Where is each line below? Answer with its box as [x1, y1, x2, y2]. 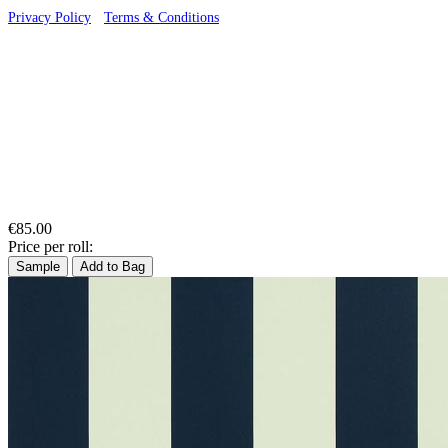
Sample [16, 259, 60, 274]
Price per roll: [8, 238, 93, 255]
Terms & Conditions [104, 10, 219, 25]
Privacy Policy [8, 10, 91, 25]
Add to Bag [80, 259, 145, 274]
